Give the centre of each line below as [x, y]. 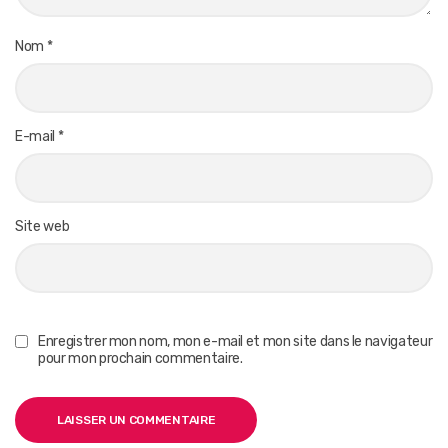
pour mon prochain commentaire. [140, 359]
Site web [42, 227]
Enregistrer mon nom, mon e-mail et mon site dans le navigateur [235, 342]
